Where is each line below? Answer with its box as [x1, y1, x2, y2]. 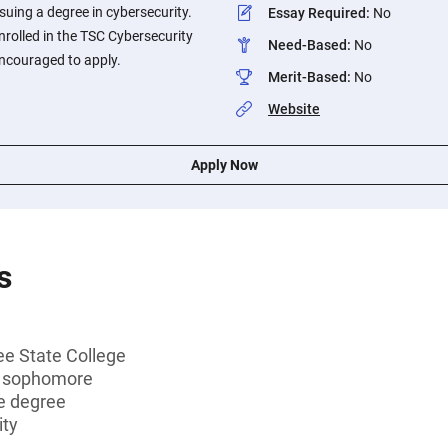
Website [268, 101, 320, 117]
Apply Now [190, 157, 258, 173]
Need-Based [268, 37, 347, 53]
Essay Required [268, 5, 366, 21]
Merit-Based [268, 69, 347, 85]
